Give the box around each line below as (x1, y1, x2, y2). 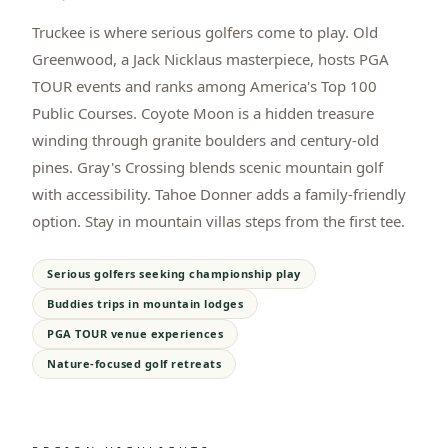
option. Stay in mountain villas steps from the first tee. (32, 210, 405, 231)
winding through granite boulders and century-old (32, 129, 379, 150)
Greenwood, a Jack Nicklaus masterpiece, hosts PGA (32, 48, 389, 69)
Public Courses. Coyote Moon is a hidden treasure (32, 102, 374, 123)
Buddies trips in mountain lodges (47, 295, 243, 311)
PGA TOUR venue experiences (47, 325, 223, 341)
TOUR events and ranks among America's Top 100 (32, 75, 377, 96)
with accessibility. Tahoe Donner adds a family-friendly (32, 183, 406, 204)
